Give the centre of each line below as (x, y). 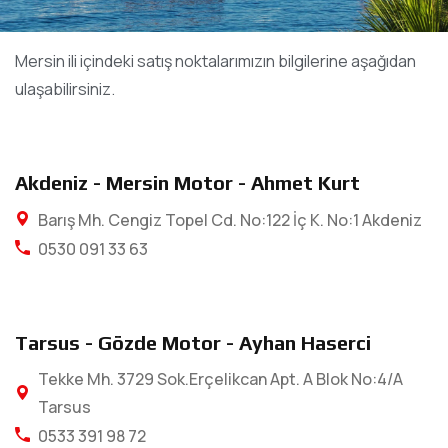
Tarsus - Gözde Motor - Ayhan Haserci (193, 342)
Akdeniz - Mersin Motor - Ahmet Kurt (187, 182)
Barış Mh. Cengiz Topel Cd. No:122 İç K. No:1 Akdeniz (230, 219)
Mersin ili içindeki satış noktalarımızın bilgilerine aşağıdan (215, 61)
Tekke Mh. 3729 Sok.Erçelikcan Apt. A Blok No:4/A (220, 379)
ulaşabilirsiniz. (65, 89)
